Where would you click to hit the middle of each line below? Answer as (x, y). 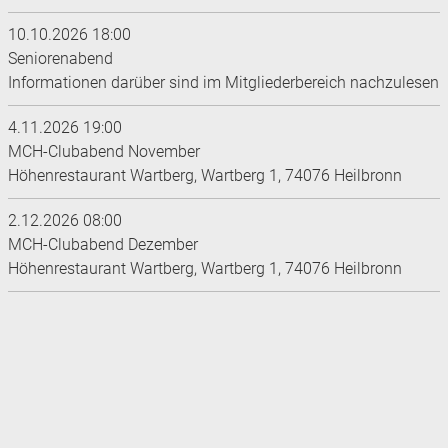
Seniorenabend (60, 59)
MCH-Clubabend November (104, 152)
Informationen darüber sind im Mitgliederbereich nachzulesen (223, 83)
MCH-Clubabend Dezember (103, 245)
